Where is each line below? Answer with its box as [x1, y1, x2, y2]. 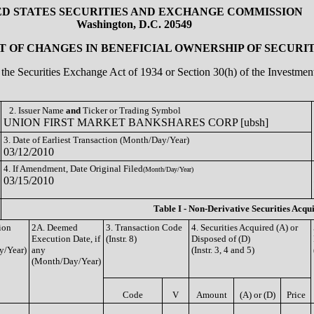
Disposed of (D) [191, 233, 250, 244]
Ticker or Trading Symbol [81, 105, 181, 116]
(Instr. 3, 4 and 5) [191, 245, 254, 255]
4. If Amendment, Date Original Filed [4, 163, 143, 174]
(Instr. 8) [106, 233, 137, 244]
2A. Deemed [32, 222, 78, 233]
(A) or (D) [239, 289, 275, 300]
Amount [196, 289, 227, 300]
